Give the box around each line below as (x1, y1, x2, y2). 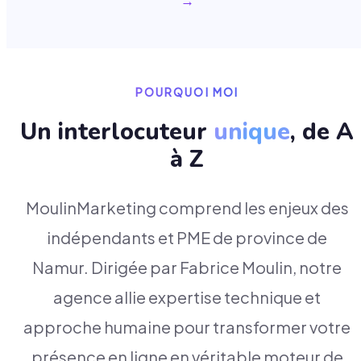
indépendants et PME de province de (47, 226, 327, 247)
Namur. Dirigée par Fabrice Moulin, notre (32, 256, 342, 277)
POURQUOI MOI (135, 85, 239, 100)
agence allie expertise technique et (53, 286, 321, 307)
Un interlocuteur (20, 115, 214, 147)
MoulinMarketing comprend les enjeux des (25, 197, 349, 218)
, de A (290, 115, 354, 147)
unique (214, 115, 290, 147)
